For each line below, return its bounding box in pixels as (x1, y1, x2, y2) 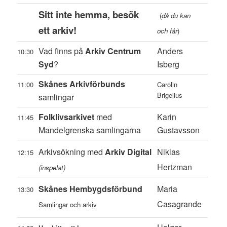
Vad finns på (39, 45, 86, 57)
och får (157, 26, 178, 36)
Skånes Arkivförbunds (39, 78, 126, 90)
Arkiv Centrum (85, 45, 141, 57)
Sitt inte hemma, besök (39, 8, 139, 22)
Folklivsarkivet (39, 111, 95, 123)
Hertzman (157, 161, 193, 173)
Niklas (157, 146, 180, 158)
